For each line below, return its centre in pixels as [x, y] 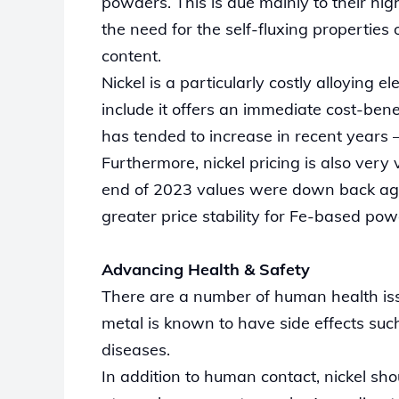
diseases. [137, 349]
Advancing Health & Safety [206, 269]
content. [133, 55]
